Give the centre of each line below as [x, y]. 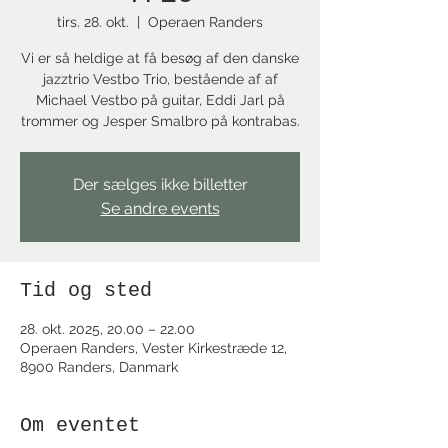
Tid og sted [86, 290]
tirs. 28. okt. [93, 22]
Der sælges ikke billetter [160, 184]
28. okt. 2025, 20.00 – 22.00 [107, 329]
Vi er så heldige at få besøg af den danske [160, 58]
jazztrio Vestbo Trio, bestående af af [160, 79]
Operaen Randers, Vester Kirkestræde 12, [153, 348]
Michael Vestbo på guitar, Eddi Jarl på [160, 100]
